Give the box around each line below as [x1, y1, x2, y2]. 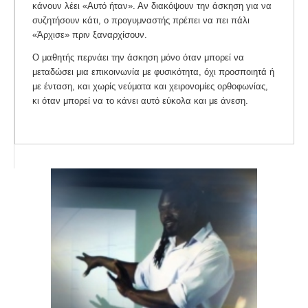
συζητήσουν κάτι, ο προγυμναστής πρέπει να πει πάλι [32, 15, 250, 26]
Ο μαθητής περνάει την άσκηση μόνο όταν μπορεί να [32, 52, 244, 63]
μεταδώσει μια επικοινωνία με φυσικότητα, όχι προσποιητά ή [32, 67, 274, 78]
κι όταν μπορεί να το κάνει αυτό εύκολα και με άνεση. [32, 96, 248, 107]
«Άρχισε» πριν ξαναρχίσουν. [32, 30, 147, 41]
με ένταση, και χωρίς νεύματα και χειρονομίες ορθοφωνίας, [32, 81, 268, 92]
